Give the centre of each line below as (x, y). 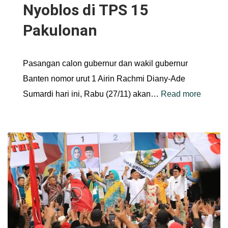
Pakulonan (60, 30)
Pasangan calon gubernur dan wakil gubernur (105, 63)
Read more (181, 94)
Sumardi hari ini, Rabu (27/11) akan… (92, 94)
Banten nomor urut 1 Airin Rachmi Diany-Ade (104, 78)
